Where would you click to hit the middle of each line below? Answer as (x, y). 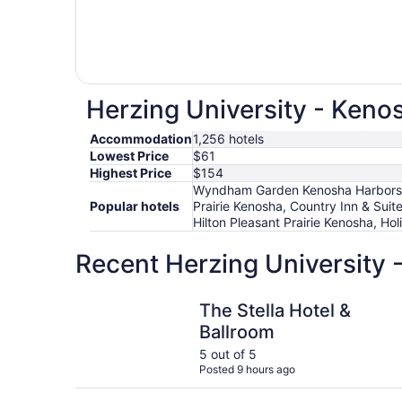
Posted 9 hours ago (247, 369)
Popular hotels (135, 206)
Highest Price (131, 173)
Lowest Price (129, 156)
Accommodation (141, 139)
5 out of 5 (227, 354)
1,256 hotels (228, 139)
